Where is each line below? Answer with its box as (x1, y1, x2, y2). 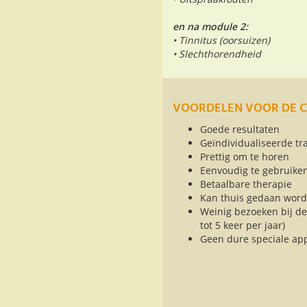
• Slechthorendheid (173, 47, 261, 61)
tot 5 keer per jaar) (200, 219, 285, 232)
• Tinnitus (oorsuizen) (173, 34, 270, 47)
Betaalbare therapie (200, 177, 292, 191)
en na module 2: (173, 20, 248, 34)
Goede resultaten (200, 123, 280, 136)
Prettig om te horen (200, 150, 289, 164)
